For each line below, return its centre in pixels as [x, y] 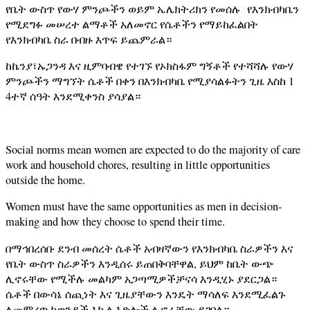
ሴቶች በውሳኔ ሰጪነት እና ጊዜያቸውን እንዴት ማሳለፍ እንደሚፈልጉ [146, 294]
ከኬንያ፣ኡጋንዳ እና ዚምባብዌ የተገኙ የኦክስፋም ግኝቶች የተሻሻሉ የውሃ [149, 66]
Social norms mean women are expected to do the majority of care [153, 149]
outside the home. [45, 180]
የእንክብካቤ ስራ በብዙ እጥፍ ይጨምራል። [89, 39]
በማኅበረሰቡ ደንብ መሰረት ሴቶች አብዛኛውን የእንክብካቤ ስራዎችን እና [149, 248]
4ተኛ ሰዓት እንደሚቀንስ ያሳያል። [73, 97]
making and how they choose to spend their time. [115, 222]
